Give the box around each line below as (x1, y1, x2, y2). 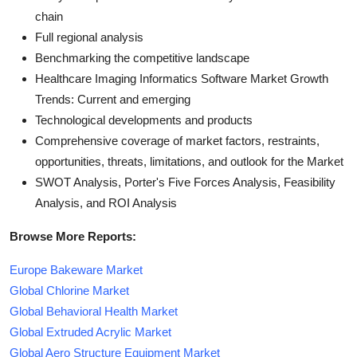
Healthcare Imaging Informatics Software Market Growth (35, 71, 328, 85)
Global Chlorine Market (10, 283, 129, 297)
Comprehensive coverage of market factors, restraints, (35, 133, 320, 147)
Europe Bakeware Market (10, 262, 143, 277)
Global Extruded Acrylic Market (10, 324, 171, 339)
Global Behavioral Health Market (10, 304, 178, 318)
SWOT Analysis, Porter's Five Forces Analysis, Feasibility (35, 175, 335, 189)
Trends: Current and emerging (35, 92, 190, 106)
